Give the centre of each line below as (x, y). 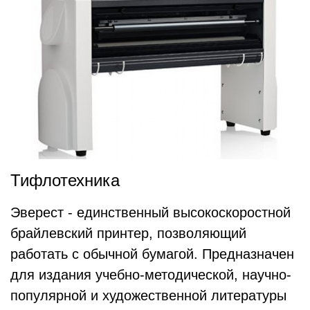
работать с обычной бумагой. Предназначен (152, 254)
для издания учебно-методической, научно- (151, 275)
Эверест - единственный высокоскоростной (151, 212)
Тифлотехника (65, 180)
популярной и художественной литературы (148, 295)
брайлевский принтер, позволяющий (128, 233)
